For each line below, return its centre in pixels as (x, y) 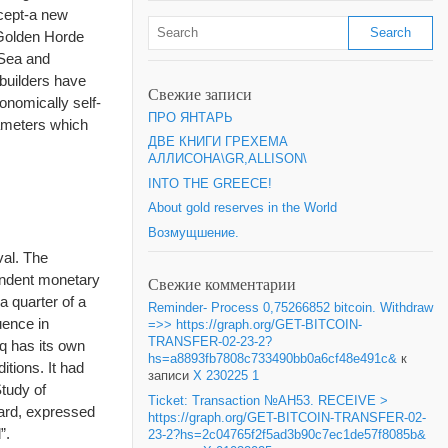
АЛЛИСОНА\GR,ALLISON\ (227, 159)
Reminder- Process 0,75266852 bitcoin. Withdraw (290, 308)
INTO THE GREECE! (210, 183)
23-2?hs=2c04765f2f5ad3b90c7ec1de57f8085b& (287, 434)
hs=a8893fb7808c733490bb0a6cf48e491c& (272, 359)
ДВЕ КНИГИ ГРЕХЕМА (218, 142)
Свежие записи (200, 93)
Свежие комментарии (222, 284)
